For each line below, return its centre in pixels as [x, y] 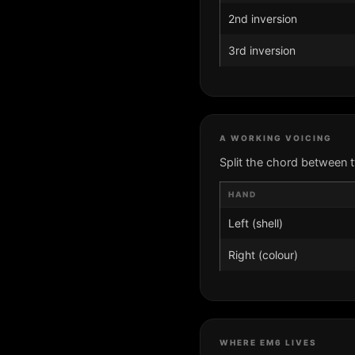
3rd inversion [262, 50]
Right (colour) [263, 254]
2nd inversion [263, 18]
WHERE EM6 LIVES [268, 342]
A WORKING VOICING [276, 137]
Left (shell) [256, 223]
